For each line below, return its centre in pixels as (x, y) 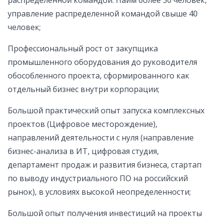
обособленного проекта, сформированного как (99, 76)
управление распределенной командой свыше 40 (103, 14)
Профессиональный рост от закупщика (83, 49)
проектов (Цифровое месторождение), (83, 124)
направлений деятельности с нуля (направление (101, 138)
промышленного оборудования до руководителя (102, 62)
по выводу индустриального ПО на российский (98, 178)
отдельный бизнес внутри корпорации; (84, 89)
